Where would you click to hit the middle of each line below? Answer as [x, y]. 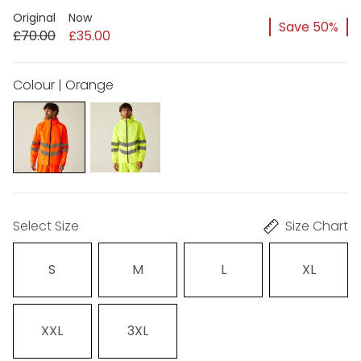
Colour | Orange [63, 85]
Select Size [46, 226]
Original [34, 17]
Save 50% [309, 27]
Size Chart [317, 226]
